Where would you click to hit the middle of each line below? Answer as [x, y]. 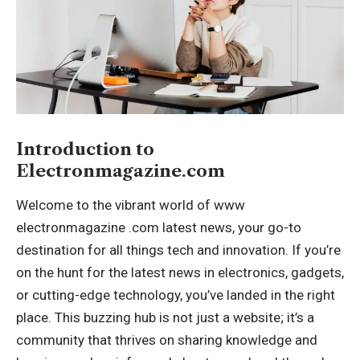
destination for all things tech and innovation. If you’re [178, 250]
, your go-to [267, 228]
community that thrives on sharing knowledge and [167, 340]
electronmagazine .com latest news [124, 228]
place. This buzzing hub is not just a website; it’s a [165, 318]
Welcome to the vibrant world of [115, 205]
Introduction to [85, 149]
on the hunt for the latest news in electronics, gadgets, [180, 273]
